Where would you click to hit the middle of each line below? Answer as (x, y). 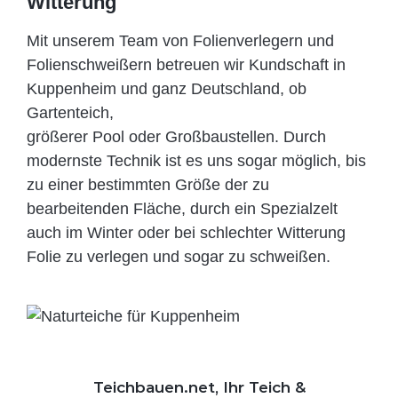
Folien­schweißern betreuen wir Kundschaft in (186, 65)
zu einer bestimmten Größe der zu (148, 185)
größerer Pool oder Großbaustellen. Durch (176, 137)
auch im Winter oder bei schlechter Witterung (186, 233)
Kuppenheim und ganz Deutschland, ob (167, 89)
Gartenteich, (70, 113)
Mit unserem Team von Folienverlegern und (180, 41)
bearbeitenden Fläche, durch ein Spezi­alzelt (182, 209)
